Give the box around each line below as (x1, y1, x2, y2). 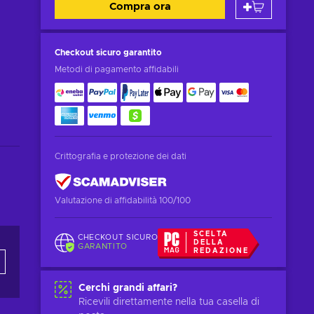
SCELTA (193, 231, 228, 238)
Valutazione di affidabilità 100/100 (55, 196, 191, 205)
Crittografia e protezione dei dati (55, 152, 186, 161)
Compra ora (109, 1, 171, 12)
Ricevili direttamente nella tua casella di (78, 297, 259, 307)
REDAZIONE (193, 247, 249, 254)
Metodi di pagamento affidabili (55, 65, 179, 74)
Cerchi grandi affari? (78, 283, 177, 293)
